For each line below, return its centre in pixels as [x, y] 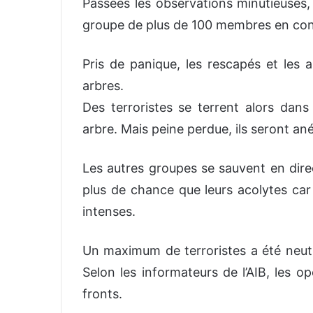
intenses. [109, 211]
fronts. [102, 293]
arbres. [103, 85]
